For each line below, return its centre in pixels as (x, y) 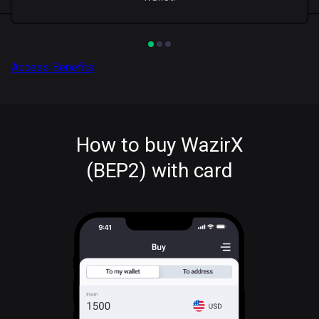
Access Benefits (53, 67)
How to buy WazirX (159, 145)
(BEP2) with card (159, 171)
